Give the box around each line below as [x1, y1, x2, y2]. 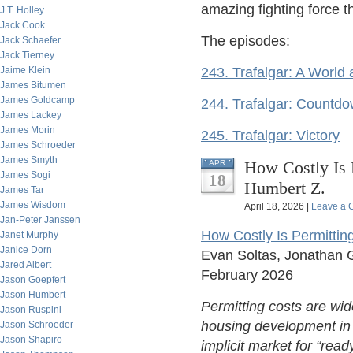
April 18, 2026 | [244, 201, 311, 212]
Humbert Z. [244, 178, 325, 198]
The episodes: [201, 33, 290, 49]
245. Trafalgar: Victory [201, 128, 340, 143]
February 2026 [201, 267, 293, 283]
